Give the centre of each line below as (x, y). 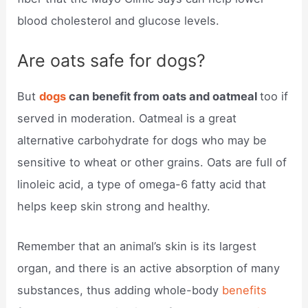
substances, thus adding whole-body (120, 290)
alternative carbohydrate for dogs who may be (142, 141)
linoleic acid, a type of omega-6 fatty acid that (142, 185)
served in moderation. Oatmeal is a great (127, 119)
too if (274, 97)
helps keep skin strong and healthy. (114, 207)
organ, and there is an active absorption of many (149, 268)
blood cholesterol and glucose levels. (119, 20)
